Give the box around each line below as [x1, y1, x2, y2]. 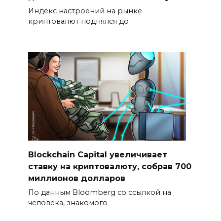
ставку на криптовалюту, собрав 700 [28, 161, 191, 171]
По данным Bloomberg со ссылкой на [28, 187, 171, 197]
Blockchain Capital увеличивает [28, 149, 167, 159]
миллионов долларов [28, 173, 125, 183]
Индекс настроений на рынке [28, 6, 142, 15]
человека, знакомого [28, 198, 108, 207]
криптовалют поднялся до [28, 16, 129, 26]
